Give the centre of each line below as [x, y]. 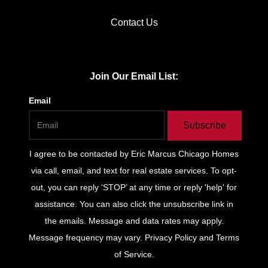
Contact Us [134, 22]
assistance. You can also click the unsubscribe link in [134, 204]
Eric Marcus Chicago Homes [185, 153]
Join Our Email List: [134, 76]
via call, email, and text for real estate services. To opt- [134, 170]
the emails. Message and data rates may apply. [134, 220]
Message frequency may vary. [86, 237]
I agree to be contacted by [80, 153]
